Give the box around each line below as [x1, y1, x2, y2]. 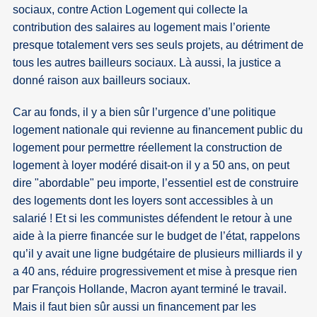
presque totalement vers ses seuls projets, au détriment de [13, 38, 304, 51]
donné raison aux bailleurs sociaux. [13, 74, 191, 86]
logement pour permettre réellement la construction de [13, 141, 283, 154]
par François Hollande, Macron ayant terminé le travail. [13, 282, 287, 295]
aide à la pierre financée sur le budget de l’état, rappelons [13, 229, 301, 242]
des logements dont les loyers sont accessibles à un [13, 194, 274, 207]
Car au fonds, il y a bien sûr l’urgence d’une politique [13, 105, 277, 118]
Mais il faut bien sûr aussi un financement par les [13, 300, 257, 313]
